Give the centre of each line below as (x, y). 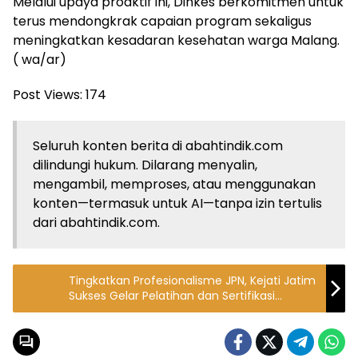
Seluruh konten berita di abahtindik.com (158, 146)
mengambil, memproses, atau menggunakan (174, 185)
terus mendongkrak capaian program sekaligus (162, 22)
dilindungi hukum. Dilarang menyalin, (145, 165)
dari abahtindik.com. (96, 223)
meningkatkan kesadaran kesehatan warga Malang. (176, 41)
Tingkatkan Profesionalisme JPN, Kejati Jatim (192, 281)
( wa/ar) (40, 60)
